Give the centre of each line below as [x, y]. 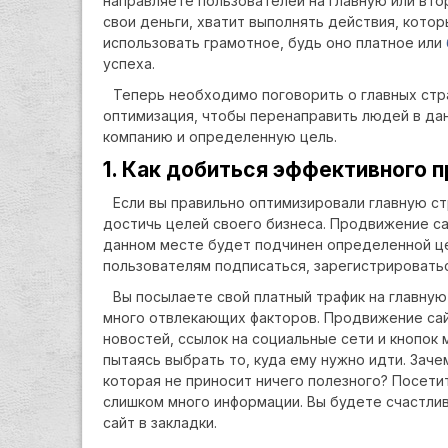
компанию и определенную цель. [220, 136]
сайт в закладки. [160, 422]
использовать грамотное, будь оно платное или [274, 42]
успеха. [129, 63]
